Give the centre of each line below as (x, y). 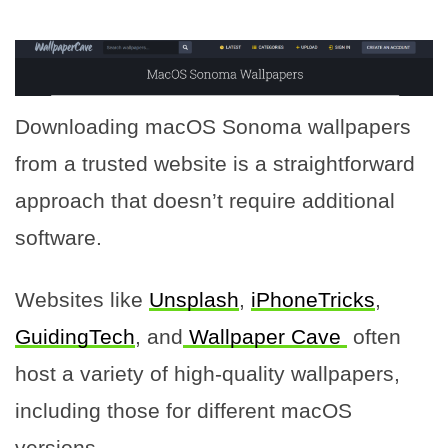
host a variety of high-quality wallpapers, (207, 373)
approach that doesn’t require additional (205, 200)
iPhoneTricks (313, 299)
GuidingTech (75, 336)
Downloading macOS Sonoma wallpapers (213, 126)
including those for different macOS (183, 410)
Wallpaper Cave (265, 336)
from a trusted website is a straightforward (215, 163)
